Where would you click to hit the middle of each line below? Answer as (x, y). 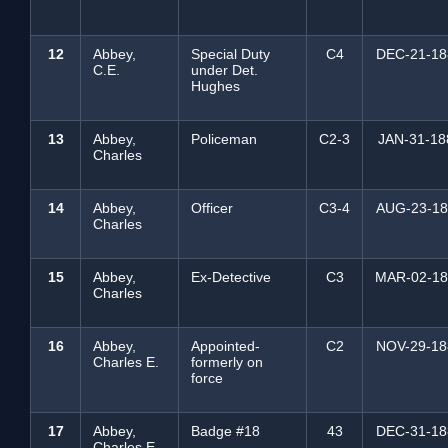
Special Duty (230, 54)
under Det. (224, 70)
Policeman (224, 139)
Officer (212, 208)
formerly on (227, 362)
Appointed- (225, 346)
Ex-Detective (231, 277)
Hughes (215, 86)
